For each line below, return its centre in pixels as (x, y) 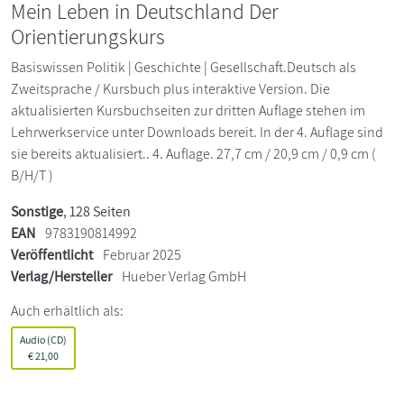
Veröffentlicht (52, 255)
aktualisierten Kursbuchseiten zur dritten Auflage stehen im (188, 110)
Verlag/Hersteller (61, 276)
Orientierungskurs (88, 37)
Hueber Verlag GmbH (184, 276)
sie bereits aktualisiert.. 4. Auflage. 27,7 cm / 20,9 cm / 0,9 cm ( (193, 154)
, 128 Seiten (97, 211)
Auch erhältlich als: (67, 311)
